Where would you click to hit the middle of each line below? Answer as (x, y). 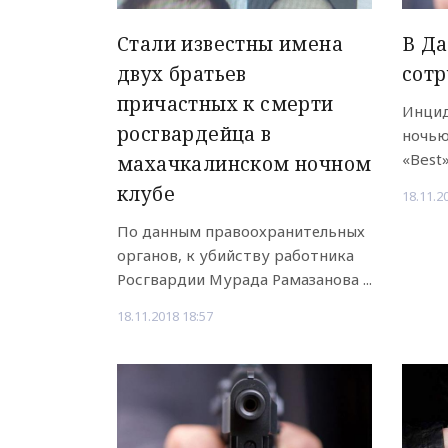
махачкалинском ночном (244, 164)
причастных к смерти (225, 104)
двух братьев (182, 74)
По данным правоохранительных (241, 231)
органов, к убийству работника (235, 255)
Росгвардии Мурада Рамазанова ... (244, 279)
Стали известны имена (230, 44)
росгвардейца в (194, 134)
